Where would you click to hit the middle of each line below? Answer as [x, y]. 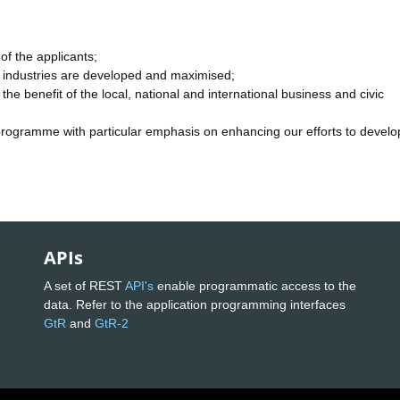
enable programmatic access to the [255, 285]
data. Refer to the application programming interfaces [195, 304]
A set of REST [84, 285]
